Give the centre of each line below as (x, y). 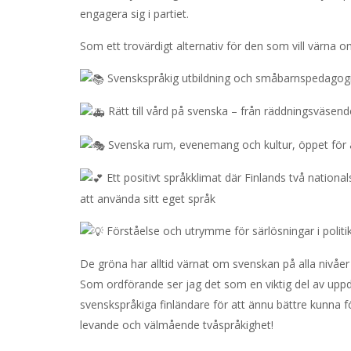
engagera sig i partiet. (134, 14)
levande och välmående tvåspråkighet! (177, 325)
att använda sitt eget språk (148, 199)
